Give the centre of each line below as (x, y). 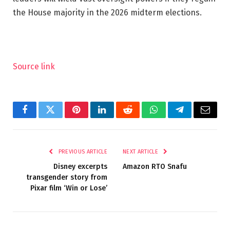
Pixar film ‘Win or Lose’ (69, 188)
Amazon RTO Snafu (155, 167)
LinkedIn (118, 117)
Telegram (196, 117)
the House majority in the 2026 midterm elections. (107, 12)
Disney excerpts (80, 167)
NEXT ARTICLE (141, 152)
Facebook (42, 117)
